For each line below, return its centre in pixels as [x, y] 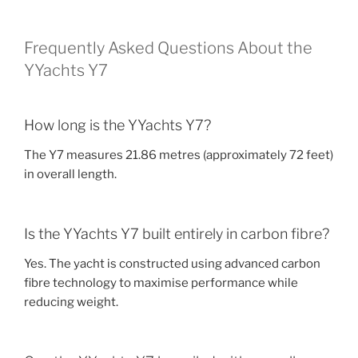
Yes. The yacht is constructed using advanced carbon [172, 264]
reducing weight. [71, 302]
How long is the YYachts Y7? [117, 125]
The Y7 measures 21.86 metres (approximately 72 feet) [179, 155]
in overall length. [70, 175]
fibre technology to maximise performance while [161, 283]
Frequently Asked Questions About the [168, 48]
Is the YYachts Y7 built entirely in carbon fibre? [177, 233]
